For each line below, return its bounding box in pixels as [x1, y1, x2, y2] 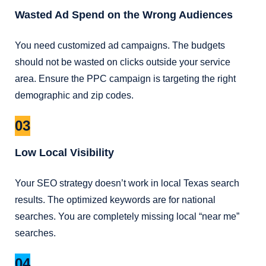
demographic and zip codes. [15, 90, 134, 101]
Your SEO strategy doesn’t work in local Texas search [15, 178, 239, 189]
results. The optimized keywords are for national [15, 195, 216, 205]
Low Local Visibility [15, 147, 114, 159]
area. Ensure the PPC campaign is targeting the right [15, 74, 236, 84]
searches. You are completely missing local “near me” [15, 211, 239, 222]
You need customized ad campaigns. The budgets [15, 40, 225, 51]
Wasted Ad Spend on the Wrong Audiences [15, 9, 233, 21]
